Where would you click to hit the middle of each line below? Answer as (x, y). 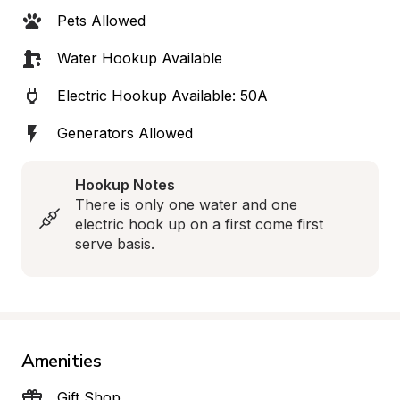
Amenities (62, 360)
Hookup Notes (125, 185)
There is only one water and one (186, 204)
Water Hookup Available (140, 58)
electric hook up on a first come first (199, 224)
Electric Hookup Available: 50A (162, 96)
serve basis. (115, 244)
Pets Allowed (101, 21)
